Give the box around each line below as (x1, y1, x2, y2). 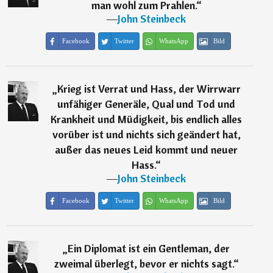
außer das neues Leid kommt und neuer (55, 143, 238, 157)
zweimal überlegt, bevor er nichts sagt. (54, 257, 233, 271)
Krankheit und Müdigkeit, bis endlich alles (51, 112, 243, 127)
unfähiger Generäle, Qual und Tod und (57, 97, 236, 112)
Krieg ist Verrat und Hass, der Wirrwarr (57, 82, 241, 96)
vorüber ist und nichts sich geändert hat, (52, 127, 241, 142)
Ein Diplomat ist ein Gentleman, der (68, 241, 230, 256)
